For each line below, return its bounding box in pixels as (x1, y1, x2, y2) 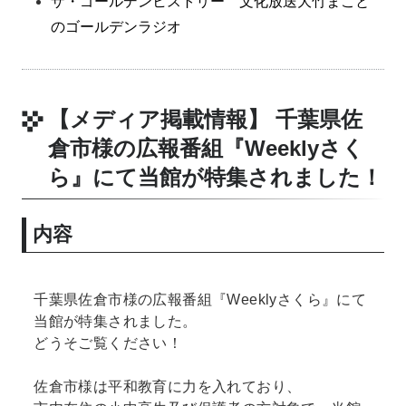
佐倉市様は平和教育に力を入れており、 (34, 378, 302, 394)
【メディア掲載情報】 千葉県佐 (48, 107, 363, 132)
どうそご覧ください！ (34, 334, 183, 351)
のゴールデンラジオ (51, 19, 182, 35)
